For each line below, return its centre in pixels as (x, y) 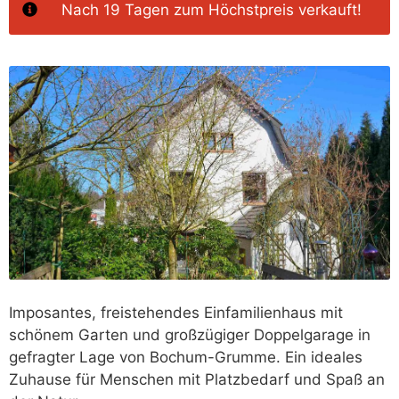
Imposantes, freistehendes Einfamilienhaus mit (176, 313)
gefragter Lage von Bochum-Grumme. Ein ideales (186, 358)
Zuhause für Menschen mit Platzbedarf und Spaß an (197, 380)
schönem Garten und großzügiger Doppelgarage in (190, 335)
